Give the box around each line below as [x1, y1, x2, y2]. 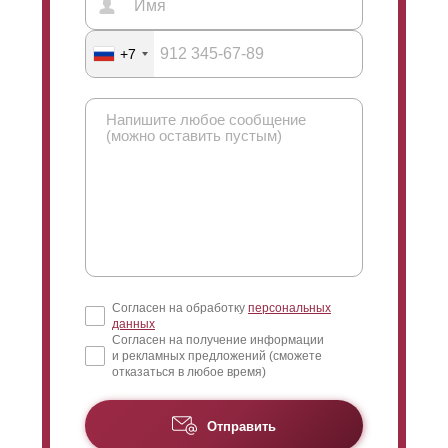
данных [112, 316, 155, 331]
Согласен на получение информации [112, 332, 324, 347]
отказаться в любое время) [112, 364, 266, 379]
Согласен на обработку [112, 300, 248, 315]
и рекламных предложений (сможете [112, 348, 322, 363]
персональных [248, 300, 331, 315]
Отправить [207, 419, 276, 435]
